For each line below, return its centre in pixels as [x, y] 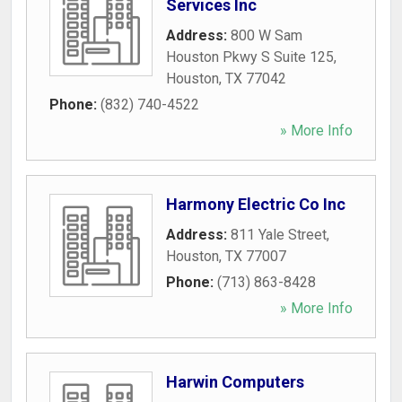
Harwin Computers [235, 382]
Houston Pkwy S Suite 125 [250, 57]
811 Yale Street [279, 235]
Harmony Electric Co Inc [256, 204]
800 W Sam [267, 35]
